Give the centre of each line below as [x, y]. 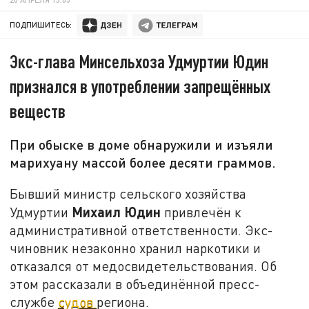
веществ [38, 111]
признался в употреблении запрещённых [140, 86]
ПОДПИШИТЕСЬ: [41, 25]
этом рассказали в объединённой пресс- [135, 283]
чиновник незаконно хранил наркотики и [136, 248]
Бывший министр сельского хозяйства [128, 193]
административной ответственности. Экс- [142, 230]
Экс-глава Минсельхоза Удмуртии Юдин [139, 61]
